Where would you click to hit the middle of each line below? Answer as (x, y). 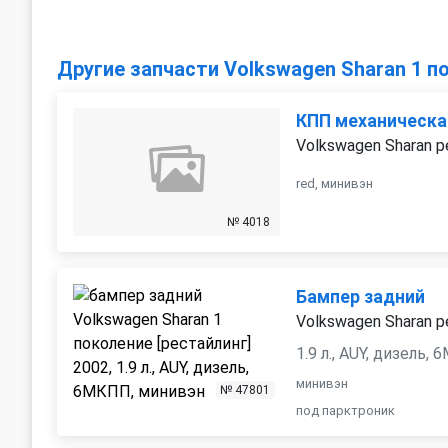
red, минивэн (335, 183)
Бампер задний (361, 297)
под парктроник (346, 410)
